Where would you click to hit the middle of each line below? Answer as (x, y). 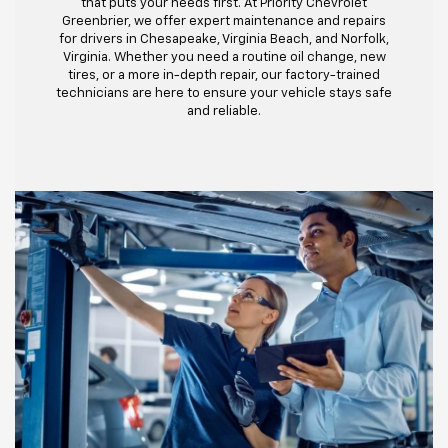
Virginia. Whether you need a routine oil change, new (224, 57)
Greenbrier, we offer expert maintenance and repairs (224, 21)
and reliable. (224, 111)
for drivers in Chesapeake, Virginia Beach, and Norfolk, (224, 39)
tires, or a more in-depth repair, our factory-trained (224, 75)
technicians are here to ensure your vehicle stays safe (224, 93)
